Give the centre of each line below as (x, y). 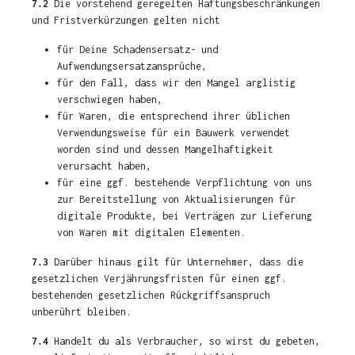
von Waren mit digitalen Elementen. (151, 233)
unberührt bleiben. (82, 312)
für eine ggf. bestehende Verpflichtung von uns (185, 183)
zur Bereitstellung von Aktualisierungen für (176, 199)
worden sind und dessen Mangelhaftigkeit (165, 149)
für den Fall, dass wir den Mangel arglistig (176, 83)
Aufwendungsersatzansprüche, (132, 66)
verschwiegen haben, (110, 99)
